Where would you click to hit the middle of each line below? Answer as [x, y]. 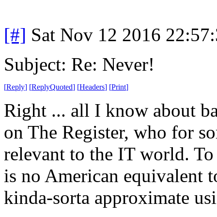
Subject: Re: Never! [79, 64]
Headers [92, 87]
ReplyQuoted [52, 87]
